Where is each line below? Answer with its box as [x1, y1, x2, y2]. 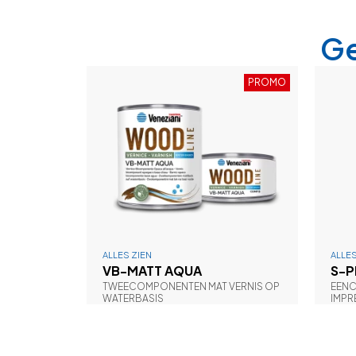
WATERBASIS [102, 292, 164, 304]
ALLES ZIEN [102, 249, 152, 260]
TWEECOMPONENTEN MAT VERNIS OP [102, 280, 280, 292]
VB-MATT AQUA [102, 261, 202, 279]
